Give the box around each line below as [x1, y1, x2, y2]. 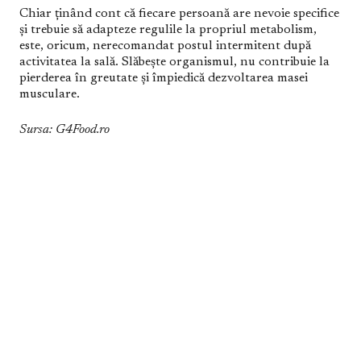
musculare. [19, 88, 80, 101]
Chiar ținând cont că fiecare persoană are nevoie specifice [19, 7, 339, 20]
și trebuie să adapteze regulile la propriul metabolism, [19, 23, 317, 36]
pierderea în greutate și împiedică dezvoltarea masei [19, 72, 308, 85]
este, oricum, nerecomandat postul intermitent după [19, 39, 311, 52]
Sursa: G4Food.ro [19, 123, 110, 136]
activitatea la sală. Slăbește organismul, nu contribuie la [19, 56, 330, 68]
